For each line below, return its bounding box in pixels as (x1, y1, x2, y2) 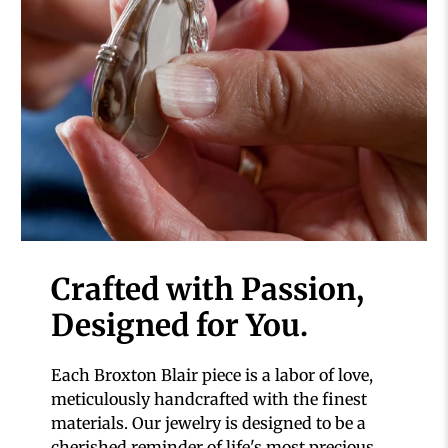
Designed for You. (51, 306, 309, 345)
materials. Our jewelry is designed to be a (51, 413, 367, 434)
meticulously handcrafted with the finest (51, 389, 368, 410)
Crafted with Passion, (51, 270, 365, 309)
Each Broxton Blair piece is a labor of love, (51, 365, 374, 386)
